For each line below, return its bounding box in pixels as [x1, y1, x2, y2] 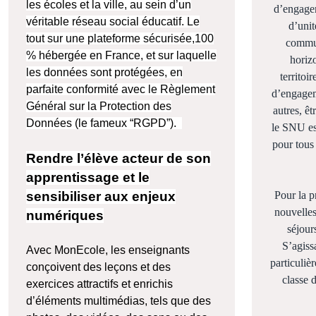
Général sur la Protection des [26, 100, 171, 113]
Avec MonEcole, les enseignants [26, 244, 190, 257]
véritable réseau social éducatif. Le [26, 16, 200, 28]
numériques [26, 208, 104, 224]
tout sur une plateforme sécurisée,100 [26, 32, 214, 45]
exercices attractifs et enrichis [26, 278, 173, 291]
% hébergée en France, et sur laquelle [26, 49, 217, 62]
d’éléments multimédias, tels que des [26, 295, 211, 308]
